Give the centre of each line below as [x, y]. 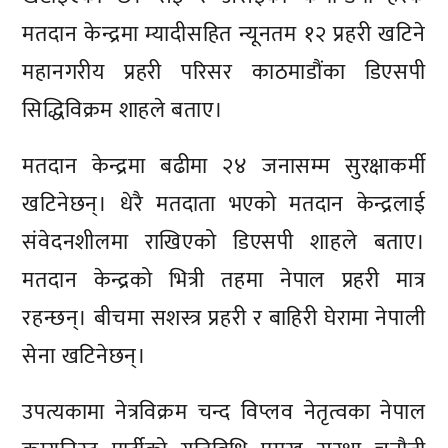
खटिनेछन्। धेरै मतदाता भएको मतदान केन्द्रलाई [224, 204]
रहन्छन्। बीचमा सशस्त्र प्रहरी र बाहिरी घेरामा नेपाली [224, 318]
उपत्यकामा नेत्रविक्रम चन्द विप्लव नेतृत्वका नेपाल [224, 412]
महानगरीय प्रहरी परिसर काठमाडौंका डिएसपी [224, 73]
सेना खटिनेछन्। [84, 356]
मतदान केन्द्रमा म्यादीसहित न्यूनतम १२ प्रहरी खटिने [224, 35]
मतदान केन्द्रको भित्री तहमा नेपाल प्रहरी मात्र [224, 280]
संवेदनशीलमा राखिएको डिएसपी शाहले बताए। [224, 242]
